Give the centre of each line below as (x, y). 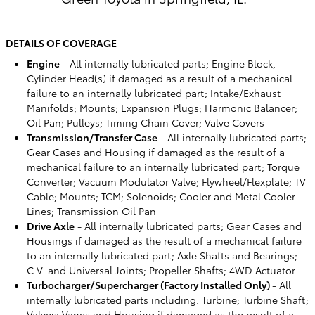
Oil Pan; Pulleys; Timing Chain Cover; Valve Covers (146, 122)
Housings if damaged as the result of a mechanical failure (164, 240)
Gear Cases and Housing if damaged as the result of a (156, 152)
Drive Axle (51, 226)
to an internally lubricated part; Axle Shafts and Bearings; (162, 255)
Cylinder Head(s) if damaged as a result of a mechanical (160, 78)
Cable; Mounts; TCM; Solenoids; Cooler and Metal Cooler (161, 196)
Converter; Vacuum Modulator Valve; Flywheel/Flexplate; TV (166, 181)
